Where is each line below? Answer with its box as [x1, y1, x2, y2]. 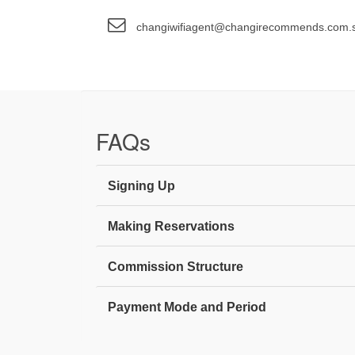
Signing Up [108, 178, 175, 193]
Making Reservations [108, 219, 235, 233]
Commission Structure [108, 259, 243, 273]
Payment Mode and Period [108, 300, 266, 314]
